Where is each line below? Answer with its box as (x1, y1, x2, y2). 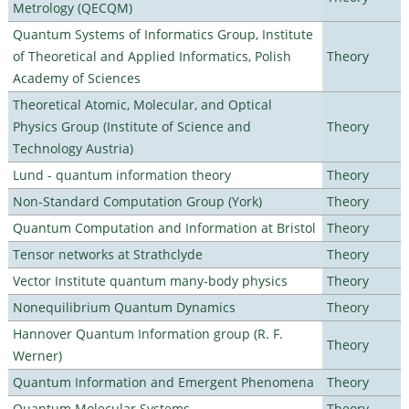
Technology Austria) (12, 139, 133, 157)
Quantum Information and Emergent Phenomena (12, 372, 314, 391)
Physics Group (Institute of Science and (12, 117, 251, 135)
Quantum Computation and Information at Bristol (12, 218, 316, 236)
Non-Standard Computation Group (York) (12, 192, 262, 210)
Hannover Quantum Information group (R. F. (12, 324, 283, 342)
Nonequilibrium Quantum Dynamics (12, 298, 236, 316)
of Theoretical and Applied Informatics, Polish (12, 47, 291, 65)
